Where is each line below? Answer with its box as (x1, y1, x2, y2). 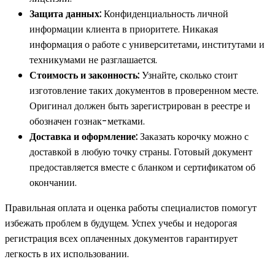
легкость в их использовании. (5, 247, 129, 261)
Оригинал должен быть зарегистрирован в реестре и (29, 99, 250, 114)
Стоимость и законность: (29, 68, 139, 83)
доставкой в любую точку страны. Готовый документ (29, 145, 252, 160)
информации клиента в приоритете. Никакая (29, 22, 218, 37)
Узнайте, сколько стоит (139, 68, 238, 83)
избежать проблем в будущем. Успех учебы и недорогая (5, 216, 237, 231)
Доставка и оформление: (29, 130, 137, 144)
